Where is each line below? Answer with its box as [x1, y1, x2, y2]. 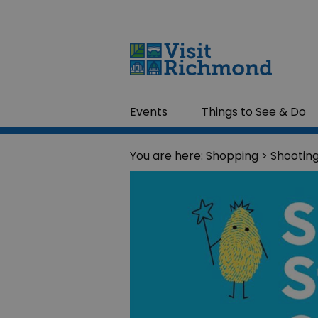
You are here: [130, 147, 206, 164]
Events [130, 103, 168, 120]
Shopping [206, 147, 258, 164]
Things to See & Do [202, 103, 307, 120]
